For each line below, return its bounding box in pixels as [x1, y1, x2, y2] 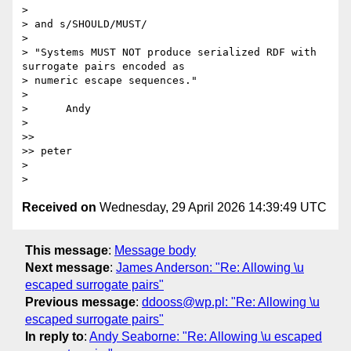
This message [25, 243, 108, 257]
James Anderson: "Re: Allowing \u [116, 260, 304, 274]
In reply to [25, 329, 84, 343]
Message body [114, 243, 196, 257]
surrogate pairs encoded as [22, 60, 191, 73]
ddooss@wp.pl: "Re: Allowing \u [142, 295, 320, 309]
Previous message [25, 295, 136, 309]
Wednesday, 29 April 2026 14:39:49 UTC [96, 201, 327, 215]
